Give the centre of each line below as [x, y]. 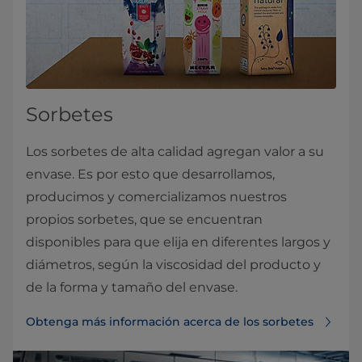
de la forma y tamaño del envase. [132, 287]
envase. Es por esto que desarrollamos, [150, 174]
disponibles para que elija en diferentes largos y [178, 242]
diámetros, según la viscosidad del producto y [173, 264]
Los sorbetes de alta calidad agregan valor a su [175, 151]
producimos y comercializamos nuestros [156, 196]
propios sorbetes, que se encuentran [144, 219]
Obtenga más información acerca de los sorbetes [170, 321]
